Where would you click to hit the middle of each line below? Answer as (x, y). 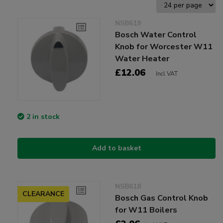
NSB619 (128, 23)
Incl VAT (167, 73)
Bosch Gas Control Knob (162, 198)
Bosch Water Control (156, 35)
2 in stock (43, 117)
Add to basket (116, 148)
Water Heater (142, 58)
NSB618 (128, 187)
